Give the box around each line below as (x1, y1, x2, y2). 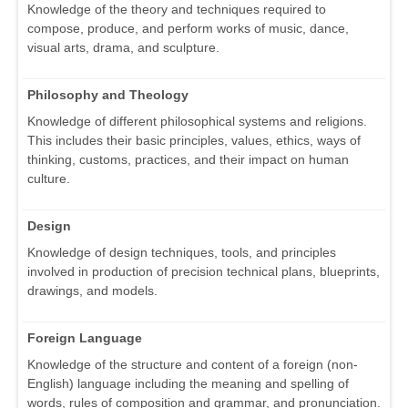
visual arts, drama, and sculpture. (27, 40, 219, 56)
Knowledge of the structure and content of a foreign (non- (27, 357, 358, 372)
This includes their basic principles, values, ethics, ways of (27, 133, 361, 148)
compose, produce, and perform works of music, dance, (27, 21, 349, 36)
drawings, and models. (27, 283, 158, 299)
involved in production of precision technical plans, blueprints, (27, 264, 380, 280)
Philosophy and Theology (27, 87, 189, 103)
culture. (27, 171, 70, 187)
